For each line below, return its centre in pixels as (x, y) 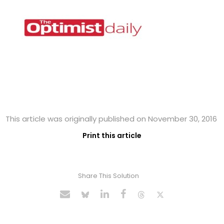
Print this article (112, 136)
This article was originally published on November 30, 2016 (111, 119)
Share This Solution (108, 176)
